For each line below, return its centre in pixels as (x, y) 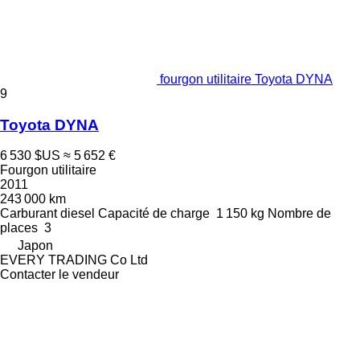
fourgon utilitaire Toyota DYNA (246, 79)
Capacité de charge (154, 214)
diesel (78, 214)
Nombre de (299, 214)
